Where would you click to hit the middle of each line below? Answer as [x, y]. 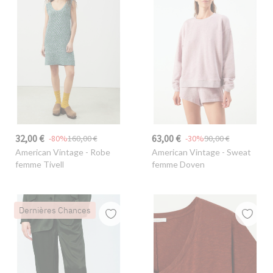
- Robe [97, 152]
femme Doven [178, 165]
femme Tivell [39, 165]
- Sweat [235, 152]
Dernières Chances [55, 210]
